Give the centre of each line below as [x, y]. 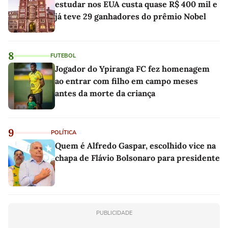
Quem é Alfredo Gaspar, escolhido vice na [135, 146]
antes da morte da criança [105, 93]
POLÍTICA [64, 133]
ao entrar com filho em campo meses [126, 81]
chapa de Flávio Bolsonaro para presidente [137, 158]
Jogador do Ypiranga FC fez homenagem [132, 69]
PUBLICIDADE [114, 213]
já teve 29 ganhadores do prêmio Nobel [131, 17]
